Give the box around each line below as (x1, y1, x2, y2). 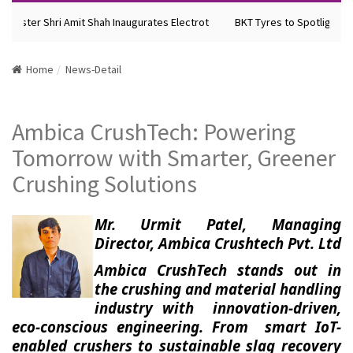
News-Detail (65, 62, 121, 76)
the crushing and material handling (94, 279, 341, 299)
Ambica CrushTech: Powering (12, 117, 295, 147)
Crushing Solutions (12, 169, 197, 199)
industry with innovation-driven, (94, 298, 341, 318)
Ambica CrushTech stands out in (94, 260, 341, 280)
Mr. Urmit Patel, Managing (94, 214, 341, 234)
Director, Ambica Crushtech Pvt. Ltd (94, 233, 341, 253)
